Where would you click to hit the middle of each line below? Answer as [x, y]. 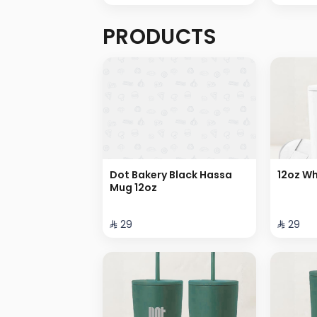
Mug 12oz [133, 188]
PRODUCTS [160, 36]
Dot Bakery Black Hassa [171, 175]
